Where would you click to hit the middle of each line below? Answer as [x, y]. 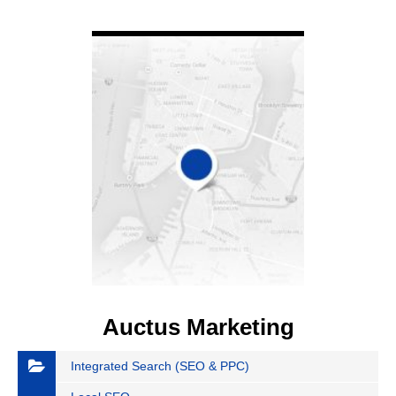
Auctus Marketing [198, 327]
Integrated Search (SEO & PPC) [160, 366]
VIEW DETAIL [198, 19]
